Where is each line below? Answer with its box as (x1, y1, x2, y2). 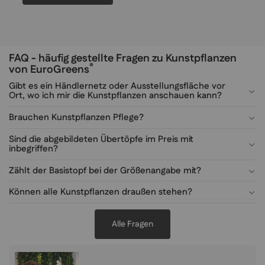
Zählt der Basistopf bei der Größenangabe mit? (9, 164, 201, 177)
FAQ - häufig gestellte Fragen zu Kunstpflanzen (9, 51, 237, 67)
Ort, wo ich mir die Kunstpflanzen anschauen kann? (9, 89, 222, 102)
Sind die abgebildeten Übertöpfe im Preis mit (9, 132, 193, 146)
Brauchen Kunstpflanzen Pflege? (9, 111, 144, 124)
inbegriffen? (9, 142, 58, 155)
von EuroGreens (9, 62, 89, 78)
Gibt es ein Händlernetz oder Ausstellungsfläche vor (9, 80, 225, 93)
